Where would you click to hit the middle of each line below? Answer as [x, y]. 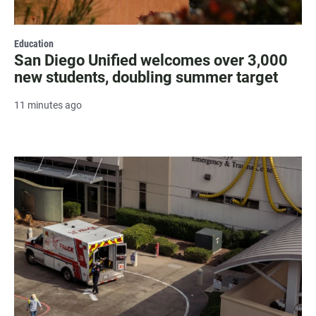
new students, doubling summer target [146, 77]
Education [34, 43]
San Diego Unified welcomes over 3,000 [151, 60]
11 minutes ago [48, 105]
